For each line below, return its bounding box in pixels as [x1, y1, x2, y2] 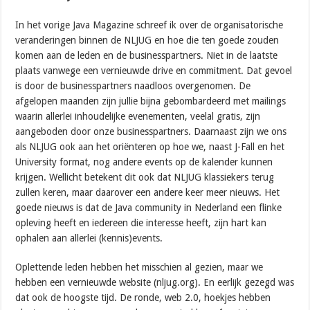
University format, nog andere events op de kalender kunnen [15, 156, 273, 167]
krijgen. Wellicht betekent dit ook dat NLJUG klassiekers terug [15, 171, 275, 183]
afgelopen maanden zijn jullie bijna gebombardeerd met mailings [15, 95, 286, 107]
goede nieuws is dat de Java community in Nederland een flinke [15, 201, 282, 213]
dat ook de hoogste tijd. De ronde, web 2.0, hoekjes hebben [15, 291, 271, 303]
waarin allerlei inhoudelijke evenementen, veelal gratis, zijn [15, 110, 261, 122]
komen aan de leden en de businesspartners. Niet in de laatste [15, 49, 278, 61]
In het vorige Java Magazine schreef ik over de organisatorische [15, 19, 284, 30]
